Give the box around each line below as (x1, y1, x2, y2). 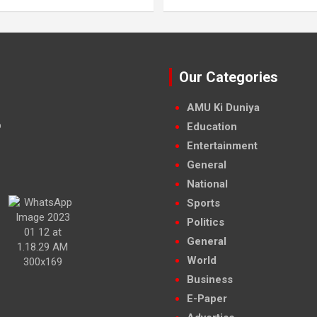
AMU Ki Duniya (187, 100, 260, 114)
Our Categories (179, 68, 278, 86)
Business (187, 272, 233, 286)
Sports (187, 196, 220, 209)
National (187, 177, 228, 190)
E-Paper (187, 292, 227, 305)
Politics (187, 215, 224, 229)
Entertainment (187, 139, 258, 152)
